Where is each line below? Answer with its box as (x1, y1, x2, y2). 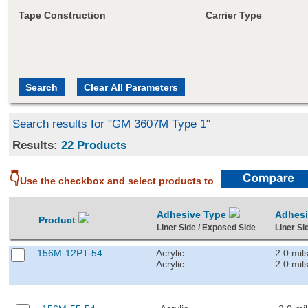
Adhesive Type (157, 208, 230, 220)
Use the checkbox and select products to (20, 175, 214, 186)
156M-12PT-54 (37, 247, 103, 258)
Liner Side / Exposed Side (157, 223, 256, 232)
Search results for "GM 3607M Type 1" (12, 116, 211, 131)
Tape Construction (18, 9, 106, 21)
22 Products (61, 137, 127, 152)
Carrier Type (205, 9, 262, 21)
